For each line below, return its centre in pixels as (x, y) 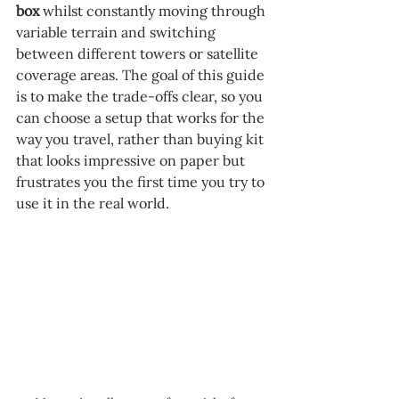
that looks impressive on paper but (132, 160)
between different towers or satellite (139, 53)
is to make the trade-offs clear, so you (141, 96)
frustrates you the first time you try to (142, 181)
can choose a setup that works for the (142, 117)
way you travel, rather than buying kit (142, 138)
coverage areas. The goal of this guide (142, 74)
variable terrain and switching (118, 32)
